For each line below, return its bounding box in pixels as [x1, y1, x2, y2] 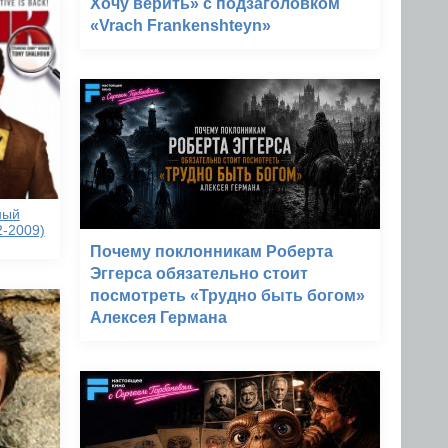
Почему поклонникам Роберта [90, 243, 333, 260]
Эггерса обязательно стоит [90, 265, 308, 282]
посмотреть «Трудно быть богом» [90, 287, 365, 304]
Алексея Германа [90, 309, 227, 326]
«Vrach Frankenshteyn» [90, 17, 271, 34]
